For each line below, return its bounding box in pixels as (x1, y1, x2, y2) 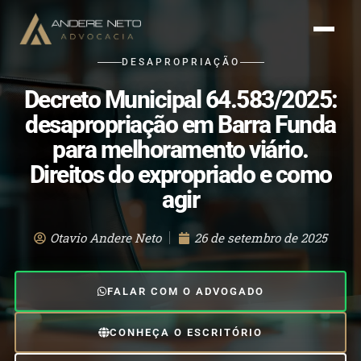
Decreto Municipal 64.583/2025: (23, 86, 338, 114)
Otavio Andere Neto (50, 230, 161, 246)
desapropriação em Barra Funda (25, 111, 336, 139)
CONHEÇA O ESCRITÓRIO (109, 326, 263, 339)
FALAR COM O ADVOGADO (107, 285, 265, 297)
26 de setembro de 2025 (194, 230, 327, 246)
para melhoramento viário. (52, 136, 309, 164)
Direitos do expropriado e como (29, 161, 332, 189)
